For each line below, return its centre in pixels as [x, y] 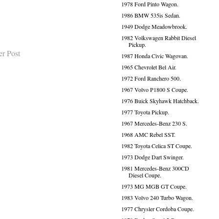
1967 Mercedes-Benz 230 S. [154, 123]
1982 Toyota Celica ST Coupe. [156, 146]
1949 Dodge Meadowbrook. [154, 26]
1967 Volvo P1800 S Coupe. [154, 89]
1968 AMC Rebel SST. [148, 134]
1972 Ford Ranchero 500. [151, 78]
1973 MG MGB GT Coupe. [154, 186]
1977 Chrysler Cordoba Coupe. [157, 209]
